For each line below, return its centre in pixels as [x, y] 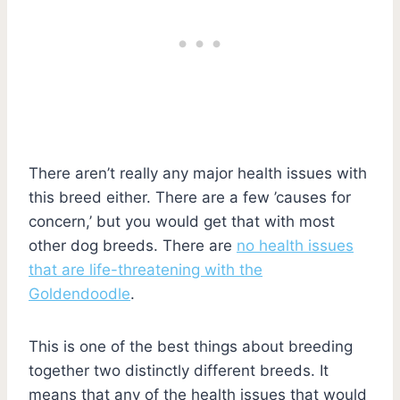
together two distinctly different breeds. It [179, 370]
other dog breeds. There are [133, 245]
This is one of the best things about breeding [191, 346]
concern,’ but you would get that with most [182, 221]
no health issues [295, 245]
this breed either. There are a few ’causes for [190, 197]
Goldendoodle [79, 293]
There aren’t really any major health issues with [198, 173]
